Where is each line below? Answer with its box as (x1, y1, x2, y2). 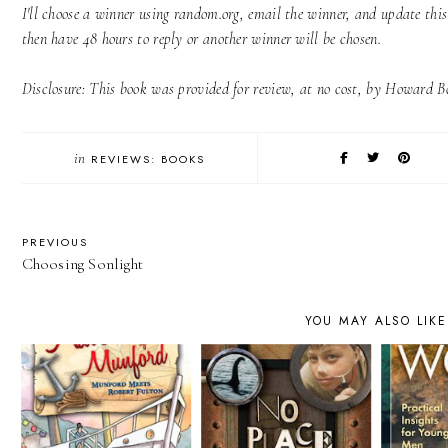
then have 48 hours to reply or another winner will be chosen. (21, 29, 386, 50)
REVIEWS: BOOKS (91, 151, 206, 168)
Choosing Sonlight (21, 254, 144, 275)
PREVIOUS (21, 234, 88, 251)
